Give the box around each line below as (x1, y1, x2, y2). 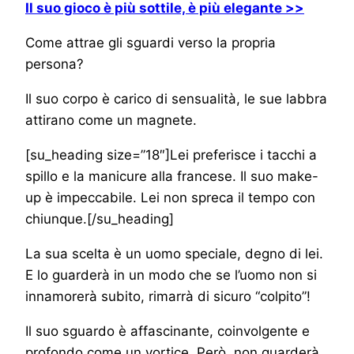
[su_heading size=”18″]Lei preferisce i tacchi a (25, 146, 317, 163)
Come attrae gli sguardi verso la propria (25, 34, 276, 51)
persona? (25, 55, 84, 72)
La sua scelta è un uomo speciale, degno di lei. (25, 245, 323, 262)
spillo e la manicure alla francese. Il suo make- (25, 168, 318, 184)
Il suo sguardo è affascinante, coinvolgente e (25, 322, 310, 339)
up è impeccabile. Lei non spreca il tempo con (25, 189, 315, 205)
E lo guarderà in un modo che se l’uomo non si (25, 266, 317, 283)
